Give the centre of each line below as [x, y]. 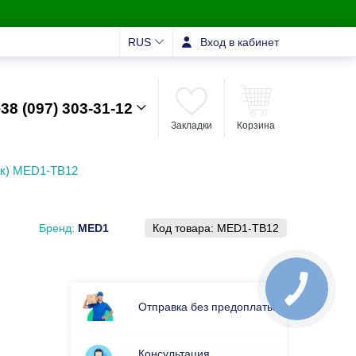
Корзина [256, 125]
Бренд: [58, 228]
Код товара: [185, 228]
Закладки [192, 125]
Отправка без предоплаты [206, 307]
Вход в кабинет [240, 42]
